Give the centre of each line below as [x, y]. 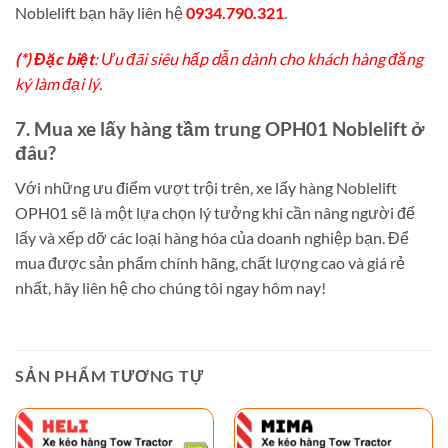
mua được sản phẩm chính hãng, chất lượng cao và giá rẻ [210, 262]
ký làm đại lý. [58, 84]
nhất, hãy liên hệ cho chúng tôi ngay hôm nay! [170, 287]
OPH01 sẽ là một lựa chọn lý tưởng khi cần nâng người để [215, 212]
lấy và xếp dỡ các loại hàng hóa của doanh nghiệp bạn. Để [212, 237]
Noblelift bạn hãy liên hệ [100, 13]
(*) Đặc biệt [54, 59]
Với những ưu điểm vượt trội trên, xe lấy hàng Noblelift [206, 187]
